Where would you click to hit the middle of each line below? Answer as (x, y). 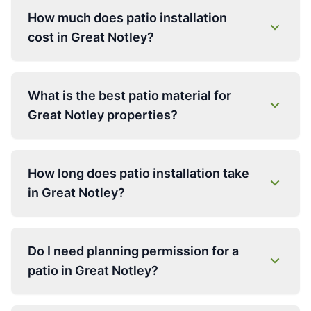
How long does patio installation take (138, 173)
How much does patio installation (127, 18)
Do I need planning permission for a (133, 251)
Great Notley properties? (103, 115)
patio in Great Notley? (93, 270)
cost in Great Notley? (91, 37)
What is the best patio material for (129, 95)
